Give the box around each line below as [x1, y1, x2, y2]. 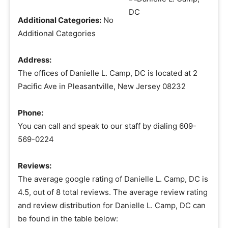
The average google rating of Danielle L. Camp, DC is [18, 174, 208, 184]
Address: [18, 55, 51, 65]
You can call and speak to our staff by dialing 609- [18, 121, 196, 131]
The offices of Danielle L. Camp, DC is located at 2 [18, 68, 197, 78]
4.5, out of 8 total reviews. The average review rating [18, 187, 208, 197]
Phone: [18, 108, 43, 118]
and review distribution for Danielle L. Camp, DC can [18, 201, 206, 210]
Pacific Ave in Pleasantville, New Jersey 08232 [18, 81, 186, 91]
